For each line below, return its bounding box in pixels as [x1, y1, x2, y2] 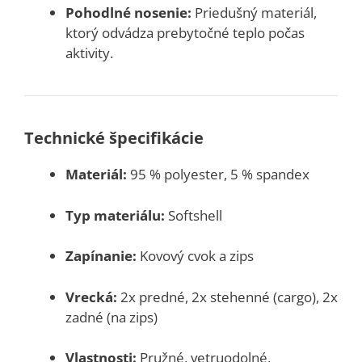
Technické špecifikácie [24, 127, 204, 149]
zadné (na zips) [65, 307, 158, 326]
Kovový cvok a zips [137, 246, 254, 265]
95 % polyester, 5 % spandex [127, 165, 309, 183]
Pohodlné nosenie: [65, 3, 192, 22]
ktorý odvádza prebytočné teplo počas [65, 23, 305, 42]
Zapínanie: [65, 246, 137, 265]
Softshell [165, 205, 222, 225]
